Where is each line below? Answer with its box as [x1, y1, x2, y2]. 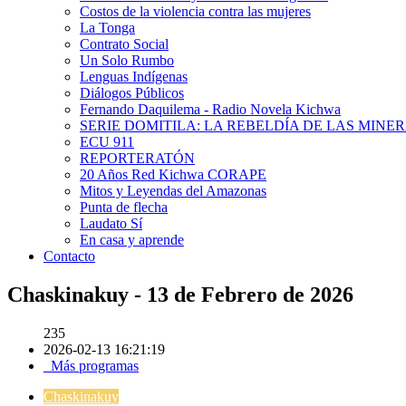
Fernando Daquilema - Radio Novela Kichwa [80, 101, 341, 117]
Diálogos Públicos [80, 85, 184, 101]
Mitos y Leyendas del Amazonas [80, 183, 266, 198]
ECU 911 [80, 134, 134, 150]
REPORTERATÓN [80, 150, 195, 166]
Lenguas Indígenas [80, 69, 188, 84]
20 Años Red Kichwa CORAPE [80, 167, 266, 182]
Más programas [47, 357, 139, 373]
